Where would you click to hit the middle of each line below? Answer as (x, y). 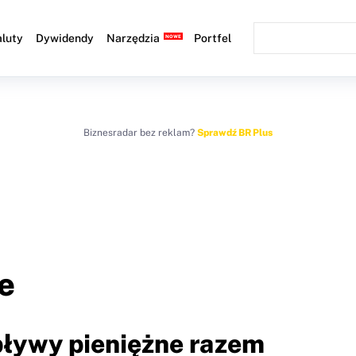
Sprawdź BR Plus (235, 133)
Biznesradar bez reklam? (140, 133)
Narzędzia (133, 38)
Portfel (213, 38)
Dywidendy (65, 38)
